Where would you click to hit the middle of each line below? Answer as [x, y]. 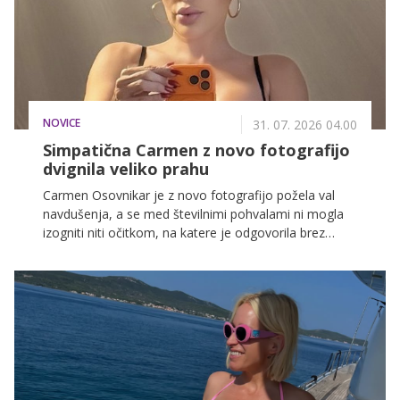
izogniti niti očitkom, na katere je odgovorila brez [184, 233]
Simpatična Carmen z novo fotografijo [196, 150]
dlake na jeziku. [87, 252]
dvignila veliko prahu [126, 169]
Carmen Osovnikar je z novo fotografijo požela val [189, 196]
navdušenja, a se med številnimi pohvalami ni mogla [193, 214]
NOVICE [62, 123]
